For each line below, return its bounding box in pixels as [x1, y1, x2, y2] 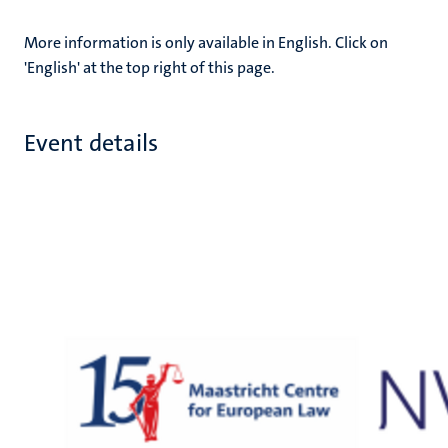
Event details [24, 127, 159, 159]
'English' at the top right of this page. [24, 57, 275, 78]
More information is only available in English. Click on [24, 32, 388, 53]
